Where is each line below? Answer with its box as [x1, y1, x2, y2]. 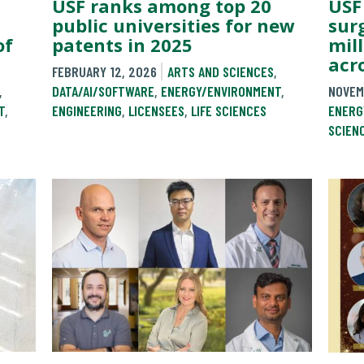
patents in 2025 [52, 32, 193, 57]
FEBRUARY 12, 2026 [52, 62, 157, 80]
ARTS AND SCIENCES [167, 62, 274, 80]
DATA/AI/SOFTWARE [52, 81, 154, 100]
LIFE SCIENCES [191, 101, 266, 119]
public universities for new [52, 12, 295, 37]
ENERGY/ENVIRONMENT [161, 81, 281, 100]
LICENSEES [128, 101, 184, 119]
